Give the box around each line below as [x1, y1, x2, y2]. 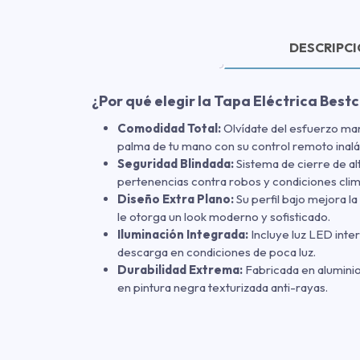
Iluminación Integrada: [117, 226, 248, 242]
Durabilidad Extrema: [117, 261, 243, 277]
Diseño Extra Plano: [117, 190, 234, 207]
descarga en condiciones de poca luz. [117, 243, 316, 260]
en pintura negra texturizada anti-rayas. [117, 279, 328, 295]
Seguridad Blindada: [117, 155, 234, 171]
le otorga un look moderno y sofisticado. [117, 208, 330, 224]
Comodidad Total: [117, 120, 221, 136]
